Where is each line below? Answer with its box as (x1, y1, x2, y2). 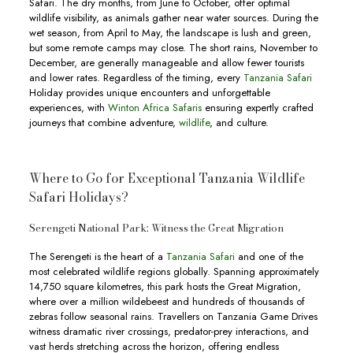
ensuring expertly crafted (201, 100, 314, 115)
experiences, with (28, 100, 105, 115)
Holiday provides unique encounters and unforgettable (28, 85, 270, 100)
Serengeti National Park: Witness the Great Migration (28, 220, 284, 236)
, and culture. (209, 115, 269, 130)
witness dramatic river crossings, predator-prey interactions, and (28, 324, 309, 339)
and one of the (234, 249, 303, 264)
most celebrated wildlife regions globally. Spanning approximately (28, 264, 319, 279)
